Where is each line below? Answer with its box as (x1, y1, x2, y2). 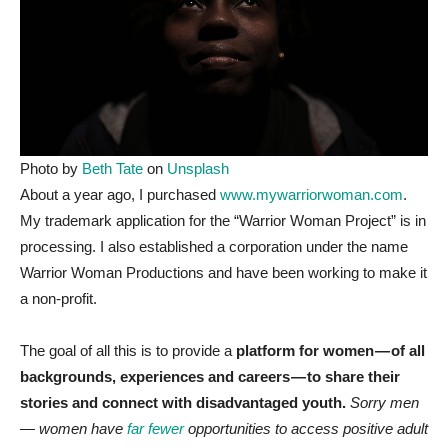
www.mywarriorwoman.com (220, 186, 403, 204)
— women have (20, 420, 127, 438)
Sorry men (350, 394, 419, 412)
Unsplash (167, 160, 229, 178)
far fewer (127, 420, 188, 438)
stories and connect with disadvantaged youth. (20, 394, 350, 412)
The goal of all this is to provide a (20, 342, 236, 360)
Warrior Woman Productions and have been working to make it (20, 264, 427, 282)
